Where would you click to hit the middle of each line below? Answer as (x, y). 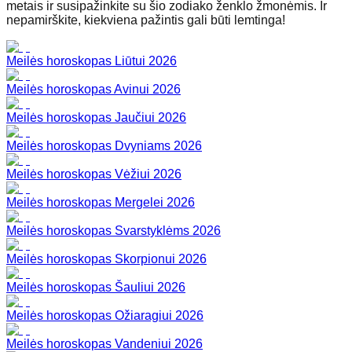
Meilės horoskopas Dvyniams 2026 (104, 146)
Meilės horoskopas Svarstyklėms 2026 (114, 231)
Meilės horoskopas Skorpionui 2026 (106, 259)
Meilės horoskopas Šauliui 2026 (96, 288)
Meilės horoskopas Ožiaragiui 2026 (105, 316)
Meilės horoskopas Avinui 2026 (93, 90)
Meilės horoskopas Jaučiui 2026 (96, 118)
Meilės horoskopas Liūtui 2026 (92, 61)
